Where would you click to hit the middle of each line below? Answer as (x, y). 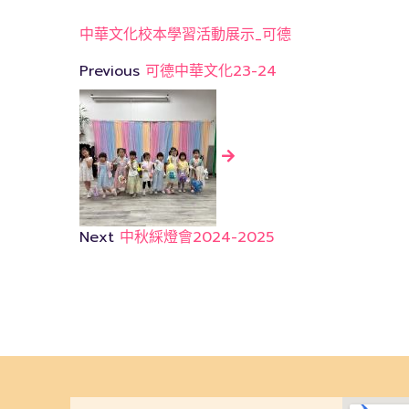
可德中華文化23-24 (211, 71)
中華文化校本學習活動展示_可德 (185, 35)
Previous (110, 71)
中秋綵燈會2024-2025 (197, 237)
